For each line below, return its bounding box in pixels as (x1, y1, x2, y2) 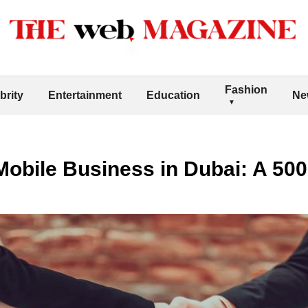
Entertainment (48, 89, 122, 101)
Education (146, 89, 200, 101)
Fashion (225, 83, 267, 96)
